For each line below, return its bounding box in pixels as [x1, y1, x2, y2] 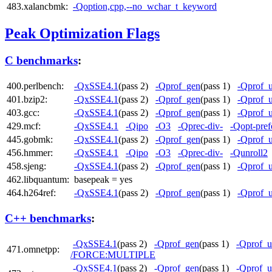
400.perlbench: [7, 81, 64, 92]
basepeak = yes [74, 174, 132, 185]
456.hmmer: [7, 148, 53, 158]
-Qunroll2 [230, 148, 268, 158]
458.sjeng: [7, 161, 46, 172]
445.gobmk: [7, 134, 53, 145]
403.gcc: [7, 107, 39, 118]
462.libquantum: [7, 174, 69, 185]
